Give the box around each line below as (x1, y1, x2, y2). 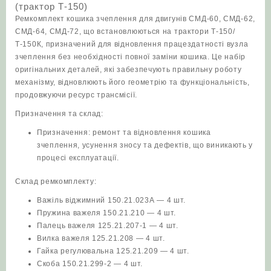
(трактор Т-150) (15, 1, 88, 12)
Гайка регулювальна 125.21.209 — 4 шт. (37, 247, 189, 256)
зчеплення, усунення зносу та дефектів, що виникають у (37, 141, 253, 150)
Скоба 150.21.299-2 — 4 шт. (37, 260, 143, 269)
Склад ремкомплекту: (15, 177, 97, 186)
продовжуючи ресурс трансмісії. (15, 91, 137, 100)
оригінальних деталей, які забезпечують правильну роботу (15, 65, 242, 74)
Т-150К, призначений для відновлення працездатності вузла (15, 40, 249, 49)
